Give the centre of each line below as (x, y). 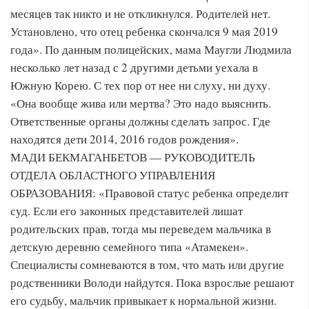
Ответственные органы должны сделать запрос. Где (140, 121)
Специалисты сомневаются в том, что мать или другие (147, 265)
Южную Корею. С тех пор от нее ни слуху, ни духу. (140, 85)
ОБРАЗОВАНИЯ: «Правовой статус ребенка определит (149, 193)
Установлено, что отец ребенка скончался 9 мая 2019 (144, 31)
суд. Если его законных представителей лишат (127, 211)
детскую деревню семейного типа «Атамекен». (129, 247)
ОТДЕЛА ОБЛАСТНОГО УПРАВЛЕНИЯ (113, 175)
